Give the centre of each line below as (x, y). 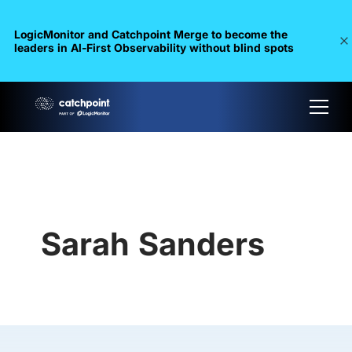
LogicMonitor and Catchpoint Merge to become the (150, 34)
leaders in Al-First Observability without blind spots (154, 48)
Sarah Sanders (153, 244)
